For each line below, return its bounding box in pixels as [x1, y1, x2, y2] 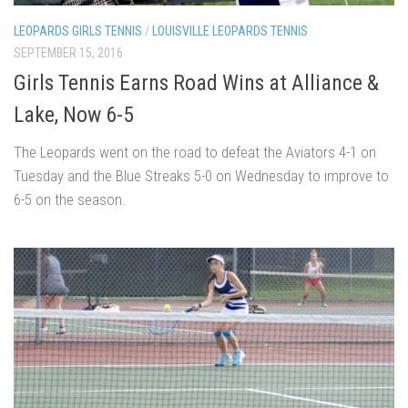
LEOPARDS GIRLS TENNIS [14, 23, 142, 38]
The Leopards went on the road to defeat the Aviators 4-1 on [14, 142, 376, 161]
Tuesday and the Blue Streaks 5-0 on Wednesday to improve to [14, 166, 389, 185]
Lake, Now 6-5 [14, 101, 134, 127]
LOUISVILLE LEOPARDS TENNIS [152, 23, 308, 38]
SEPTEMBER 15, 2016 [14, 45, 123, 60]
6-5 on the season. [14, 189, 126, 209]
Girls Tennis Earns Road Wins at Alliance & [14, 69, 379, 96]
